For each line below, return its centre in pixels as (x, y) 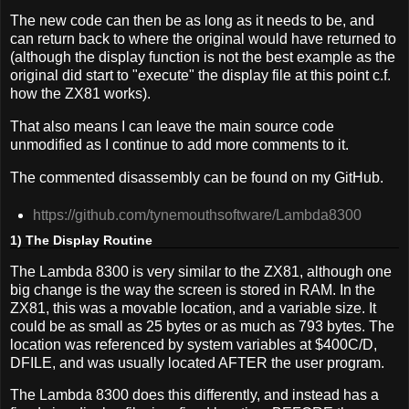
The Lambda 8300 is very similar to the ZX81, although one (201, 271)
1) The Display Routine (81, 240)
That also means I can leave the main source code (172, 127)
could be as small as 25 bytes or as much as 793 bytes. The (202, 326)
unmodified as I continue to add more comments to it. (179, 145)
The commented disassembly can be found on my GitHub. (197, 178)
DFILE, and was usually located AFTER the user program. (197, 362)
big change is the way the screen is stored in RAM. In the (193, 289)
